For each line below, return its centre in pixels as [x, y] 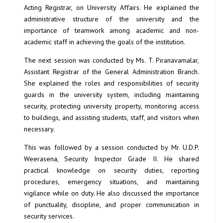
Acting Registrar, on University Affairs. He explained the [111, 8]
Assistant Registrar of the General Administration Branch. [111, 72]
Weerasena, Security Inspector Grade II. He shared [111, 159]
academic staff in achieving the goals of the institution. [104, 42]
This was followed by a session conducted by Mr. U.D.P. [111, 148]
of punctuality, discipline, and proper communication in [111, 205]
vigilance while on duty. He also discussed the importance [111, 193]
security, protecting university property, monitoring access [111, 106]
